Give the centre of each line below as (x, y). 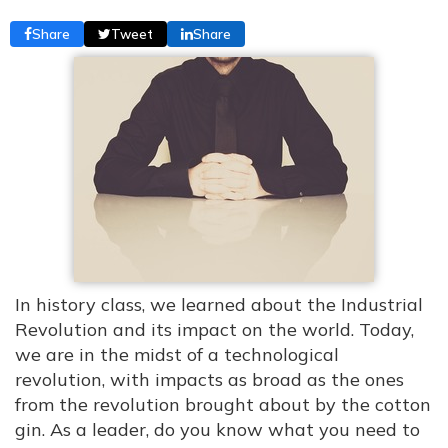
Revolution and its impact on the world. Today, (214, 329)
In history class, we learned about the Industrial (219, 304)
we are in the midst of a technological (177, 354)
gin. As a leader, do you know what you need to (217, 429)
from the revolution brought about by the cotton (223, 404)
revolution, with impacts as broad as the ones (209, 379)
